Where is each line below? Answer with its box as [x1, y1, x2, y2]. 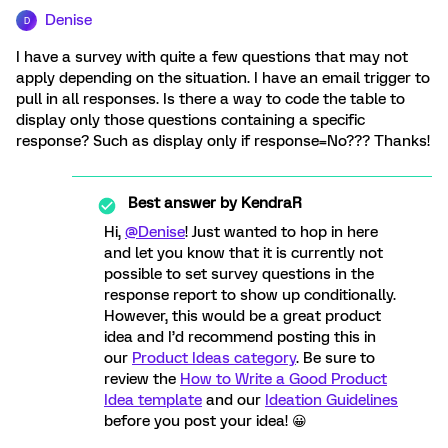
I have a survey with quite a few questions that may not [16, 48, 408, 66]
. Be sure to [296, 349, 375, 367]
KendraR [237, 194, 302, 212]
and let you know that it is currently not [104, 244, 383, 262]
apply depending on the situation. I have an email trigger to [16, 69, 430, 87]
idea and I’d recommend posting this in [104, 328, 376, 346]
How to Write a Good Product [180, 370, 387, 388]
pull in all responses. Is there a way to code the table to [16, 90, 405, 108]
